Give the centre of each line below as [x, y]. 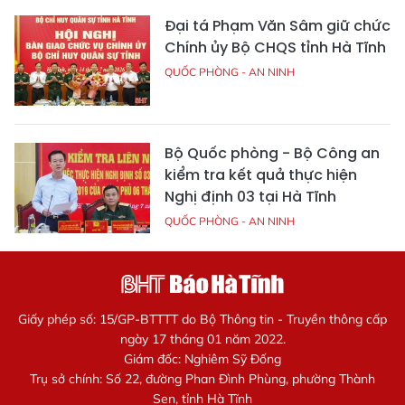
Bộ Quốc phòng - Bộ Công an [272, 154]
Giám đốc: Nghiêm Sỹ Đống [202, 359]
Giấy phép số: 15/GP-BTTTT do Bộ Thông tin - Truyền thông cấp [202, 320]
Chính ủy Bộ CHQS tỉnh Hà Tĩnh [275, 48]
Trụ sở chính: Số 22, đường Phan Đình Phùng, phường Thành [202, 379]
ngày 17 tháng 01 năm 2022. [202, 339]
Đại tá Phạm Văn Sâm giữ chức [278, 26]
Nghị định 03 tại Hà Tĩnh [250, 197]
